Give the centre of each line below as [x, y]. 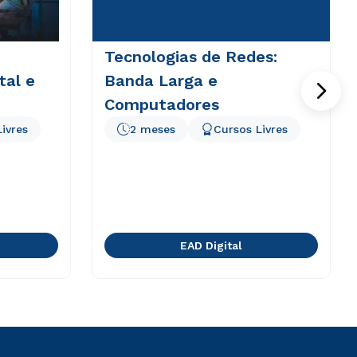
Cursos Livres [250, 129]
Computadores [161, 104]
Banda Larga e [161, 80]
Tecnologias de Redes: [190, 57]
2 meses [152, 129]
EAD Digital [211, 245]
